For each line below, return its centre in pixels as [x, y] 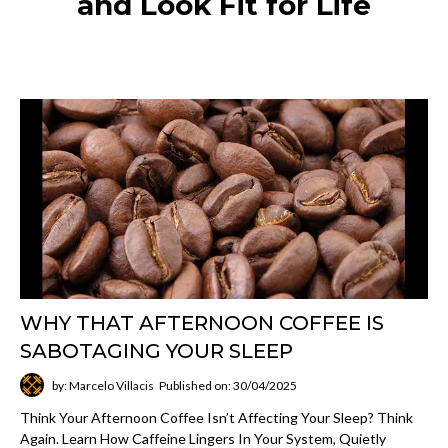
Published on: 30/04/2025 [228, 385]
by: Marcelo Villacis [103, 385]
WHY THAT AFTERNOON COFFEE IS [202, 323]
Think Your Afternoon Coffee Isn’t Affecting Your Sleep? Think [216, 417]
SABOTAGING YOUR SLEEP [156, 351]
